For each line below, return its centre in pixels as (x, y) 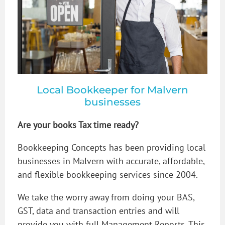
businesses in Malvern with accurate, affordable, (111, 161)
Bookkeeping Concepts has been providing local (111, 147)
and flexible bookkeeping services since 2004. (109, 174)
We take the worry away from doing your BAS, (106, 197)
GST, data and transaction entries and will (98, 210)
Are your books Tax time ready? (78, 125)
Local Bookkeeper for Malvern (113, 90)
